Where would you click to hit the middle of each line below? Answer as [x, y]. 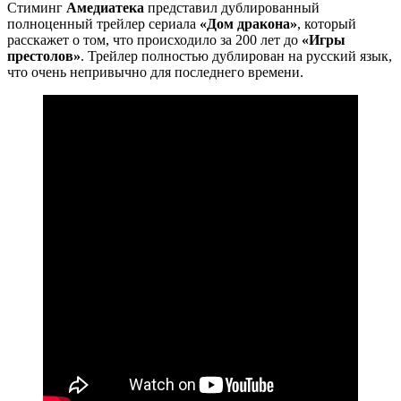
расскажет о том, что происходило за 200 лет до [153, 39]
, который [327, 23]
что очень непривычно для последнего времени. [155, 72]
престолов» [44, 55]
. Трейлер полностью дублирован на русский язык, [236, 55]
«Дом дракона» [248, 23]
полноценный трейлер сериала [103, 23]
